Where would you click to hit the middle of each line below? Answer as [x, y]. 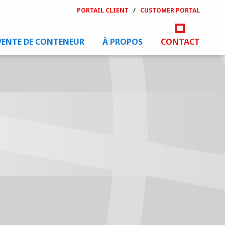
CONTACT [180, 42]
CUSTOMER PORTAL [170, 10]
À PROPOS [123, 42]
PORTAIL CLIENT [103, 10]
